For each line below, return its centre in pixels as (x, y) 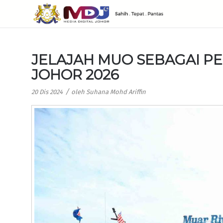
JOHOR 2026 (75, 75)
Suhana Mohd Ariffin (116, 92)
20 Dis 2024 (47, 92)
